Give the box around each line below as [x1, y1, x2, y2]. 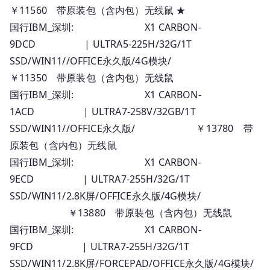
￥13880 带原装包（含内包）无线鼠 [10, 206, 232, 219]
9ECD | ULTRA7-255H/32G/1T [10, 172, 190, 186]
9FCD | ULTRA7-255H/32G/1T [10, 239, 190, 253]
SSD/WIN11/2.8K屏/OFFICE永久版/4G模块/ [10, 189, 201, 202]
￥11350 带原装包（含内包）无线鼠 [10, 71, 174, 84]
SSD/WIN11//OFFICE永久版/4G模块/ [10, 54, 233, 67]
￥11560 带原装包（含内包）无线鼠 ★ [10, 3, 186, 17]
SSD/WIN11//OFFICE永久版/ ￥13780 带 [10, 121, 253, 135]
